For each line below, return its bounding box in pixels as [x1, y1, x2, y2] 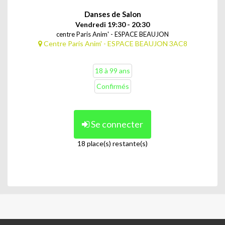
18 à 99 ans [95, 66, 130, 75]
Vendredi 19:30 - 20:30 [75, 20, 150, 29]
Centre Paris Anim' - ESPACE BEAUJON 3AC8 [42, 39, 187, 48]
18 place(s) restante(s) [77, 139, 148, 148]
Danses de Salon [84, 10, 141, 19]
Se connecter [89, 119, 143, 130]
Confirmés [96, 82, 129, 91]
